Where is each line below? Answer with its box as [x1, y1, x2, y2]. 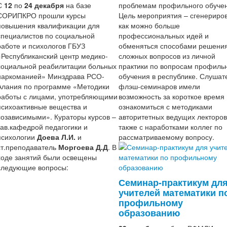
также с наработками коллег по [119, 122, 222, 132]
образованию [119, 206, 180, 219]
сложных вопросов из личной [119, 51, 215, 61]
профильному [119, 196, 183, 209]
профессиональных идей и [119, 30, 209, 41]
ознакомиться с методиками [119, 101, 212, 111]
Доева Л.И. [37, 132, 78, 142]
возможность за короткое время [119, 91, 224, 101]
